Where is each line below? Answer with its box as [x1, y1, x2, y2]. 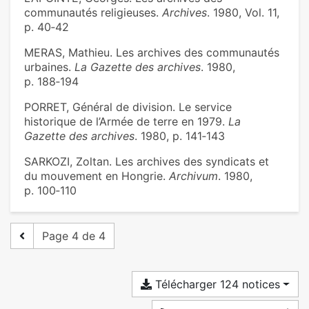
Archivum [169, 169, 218, 183]
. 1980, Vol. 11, [207, 6, 279, 20]
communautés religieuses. [24, 6, 162, 20]
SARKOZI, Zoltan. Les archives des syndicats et [24, 154, 269, 169]
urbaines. [24, 60, 74, 74]
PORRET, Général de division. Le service [24, 100, 232, 114]
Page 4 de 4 [42, 229, 106, 243]
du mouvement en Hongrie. [24, 169, 169, 183]
